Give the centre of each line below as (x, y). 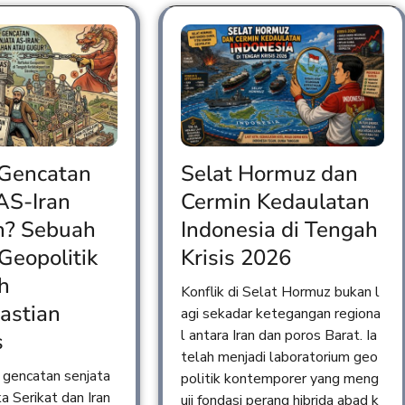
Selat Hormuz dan (269, 173)
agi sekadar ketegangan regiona (280, 313)
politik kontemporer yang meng (279, 378)
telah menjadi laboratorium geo (279, 357)
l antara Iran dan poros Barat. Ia (278, 335)
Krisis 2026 (235, 257)
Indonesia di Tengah (279, 229)
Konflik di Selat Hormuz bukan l (280, 292)
